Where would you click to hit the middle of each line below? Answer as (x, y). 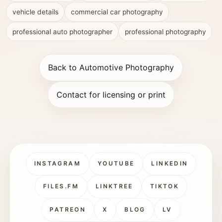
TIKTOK (165, 187)
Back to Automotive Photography (111, 68)
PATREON (68, 209)
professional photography (165, 31)
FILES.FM (61, 187)
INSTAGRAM (57, 163)
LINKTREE (114, 187)
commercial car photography (117, 12)
